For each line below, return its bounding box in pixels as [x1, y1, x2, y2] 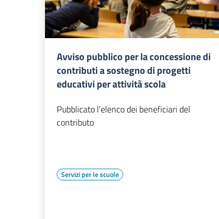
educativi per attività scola [57, 76, 166, 91]
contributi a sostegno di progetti [57, 62, 191, 78]
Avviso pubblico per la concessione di [57, 48, 211, 64]
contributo [57, 115, 94, 129]
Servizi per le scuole [61, 169, 119, 180]
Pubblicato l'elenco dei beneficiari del [57, 102, 190, 116]
